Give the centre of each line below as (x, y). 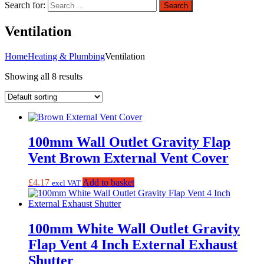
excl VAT (66, 183)
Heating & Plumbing (66, 56)
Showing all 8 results (44, 76)
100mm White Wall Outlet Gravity (134, 229)
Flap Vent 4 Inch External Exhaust (133, 245)
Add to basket (108, 183)
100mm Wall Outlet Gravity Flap (129, 142)
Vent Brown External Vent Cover (128, 158)
